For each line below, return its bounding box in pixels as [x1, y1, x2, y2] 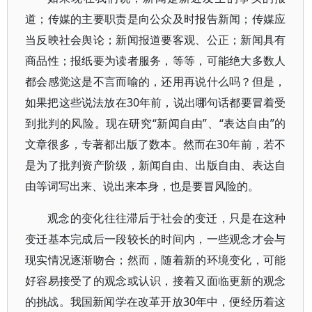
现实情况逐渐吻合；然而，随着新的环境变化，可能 [25, 252, 286, 267]
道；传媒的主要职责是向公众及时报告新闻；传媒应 [25, 11, 286, 26]
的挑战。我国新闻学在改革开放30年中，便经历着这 [25, 294, 286, 309]
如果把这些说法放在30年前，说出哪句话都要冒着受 [25, 95, 286, 110]
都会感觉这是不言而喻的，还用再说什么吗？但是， [25, 74, 286, 89]
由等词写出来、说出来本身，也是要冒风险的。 [25, 178, 259, 194]
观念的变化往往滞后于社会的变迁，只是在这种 [47, 210, 286, 226]
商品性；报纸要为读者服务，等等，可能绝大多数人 [25, 53, 286, 68]
